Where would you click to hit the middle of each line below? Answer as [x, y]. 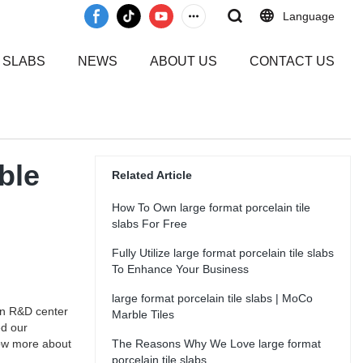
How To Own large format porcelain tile [211, 207]
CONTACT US [292, 61]
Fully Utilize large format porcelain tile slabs [223, 253]
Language [309, 16]
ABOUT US [184, 61]
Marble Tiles [143, 314]
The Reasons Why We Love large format [216, 344]
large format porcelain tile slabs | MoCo [212, 298]
